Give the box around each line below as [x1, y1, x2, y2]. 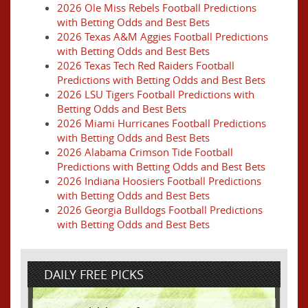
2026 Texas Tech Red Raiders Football [57, 58, 234, 72]
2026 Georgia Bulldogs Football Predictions [57, 203, 263, 217]
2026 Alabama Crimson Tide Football [57, 145, 233, 159]
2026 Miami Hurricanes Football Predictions [57, 116, 266, 130]
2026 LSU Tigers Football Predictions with [57, 87, 254, 101]
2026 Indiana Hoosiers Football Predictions [57, 174, 261, 188]
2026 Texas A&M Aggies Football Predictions [57, 30, 268, 43]
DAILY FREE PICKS [44, 266, 144, 283]
